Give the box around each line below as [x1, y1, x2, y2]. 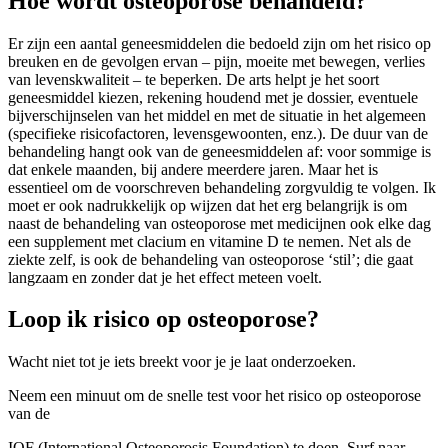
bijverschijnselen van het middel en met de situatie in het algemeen [8, 106, 426, 124]
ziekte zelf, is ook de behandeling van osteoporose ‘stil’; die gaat [8, 250, 413, 268]
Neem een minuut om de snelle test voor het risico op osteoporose [8, 387, 421, 405]
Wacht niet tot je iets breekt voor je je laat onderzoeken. [8, 353, 356, 371]
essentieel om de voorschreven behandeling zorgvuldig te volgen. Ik [8, 178, 436, 196]
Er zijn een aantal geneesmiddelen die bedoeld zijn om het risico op [8, 34, 431, 52]
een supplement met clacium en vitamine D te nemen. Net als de [8, 232, 411, 250]
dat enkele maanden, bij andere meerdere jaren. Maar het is [8, 160, 378, 178]
